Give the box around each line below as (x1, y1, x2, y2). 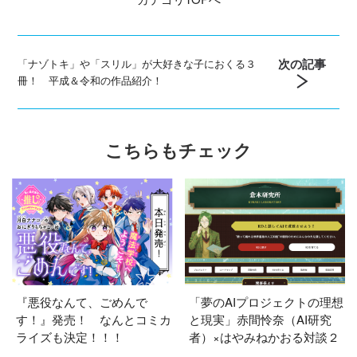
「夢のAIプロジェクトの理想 (188, 292, 343, 310)
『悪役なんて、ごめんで (16, 292, 148, 310)
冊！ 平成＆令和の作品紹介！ (18, 73, 163, 88)
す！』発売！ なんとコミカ (16, 310, 172, 328)
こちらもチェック (105, 136, 252, 163)
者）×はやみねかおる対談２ (188, 328, 339, 345)
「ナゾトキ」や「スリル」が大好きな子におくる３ (18, 56, 257, 72)
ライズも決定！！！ (16, 328, 124, 345)
